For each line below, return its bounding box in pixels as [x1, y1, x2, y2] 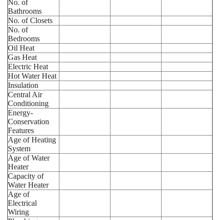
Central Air [8, 90, 42, 99]
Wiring [8, 207, 29, 216]
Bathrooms [8, 6, 42, 15]
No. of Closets [8, 16, 53, 25]
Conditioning [8, 99, 49, 108]
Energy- [8, 108, 33, 117]
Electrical [8, 198, 37, 207]
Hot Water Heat [8, 71, 56, 80]
